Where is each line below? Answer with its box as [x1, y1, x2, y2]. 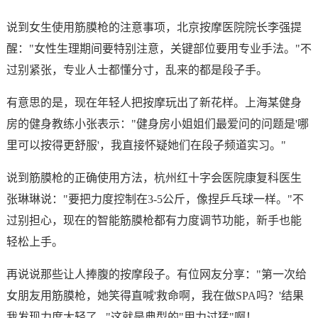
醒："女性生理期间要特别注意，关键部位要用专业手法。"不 [6, 43, 312, 55]
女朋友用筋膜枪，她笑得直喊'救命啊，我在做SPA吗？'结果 [6, 290, 304, 302]
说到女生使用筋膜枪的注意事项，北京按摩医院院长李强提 [6, 21, 302, 33]
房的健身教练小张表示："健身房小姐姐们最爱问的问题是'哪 [6, 118, 309, 130]
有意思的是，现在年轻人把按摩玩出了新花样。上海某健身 [6, 97, 302, 109]
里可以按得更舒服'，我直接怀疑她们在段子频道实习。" [6, 139, 286, 151]
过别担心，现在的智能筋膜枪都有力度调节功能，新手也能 [6, 214, 302, 226]
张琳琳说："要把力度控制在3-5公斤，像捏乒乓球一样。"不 [6, 193, 304, 205]
